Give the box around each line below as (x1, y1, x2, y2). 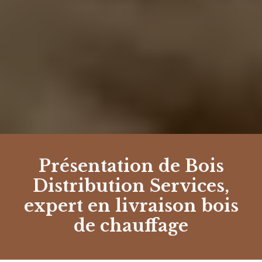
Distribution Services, (33, 175, 229, 197)
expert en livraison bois (23, 195, 239, 217)
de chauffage (74, 215, 188, 237)
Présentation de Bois (38, 156, 224, 177)
